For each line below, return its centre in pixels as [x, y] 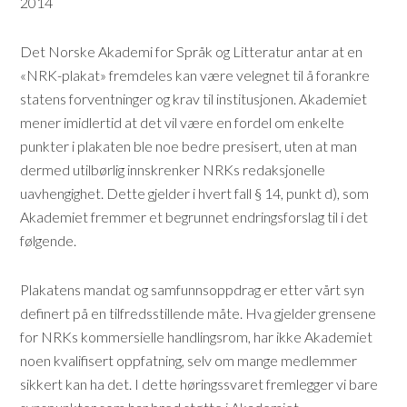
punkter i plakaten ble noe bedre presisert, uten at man [189, 146]
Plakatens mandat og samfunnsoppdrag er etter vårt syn [193, 289]
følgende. [49, 240]
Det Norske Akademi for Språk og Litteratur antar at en [192, 51]
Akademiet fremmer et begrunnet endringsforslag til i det [194, 217]
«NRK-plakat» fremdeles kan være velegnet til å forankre [195, 75]
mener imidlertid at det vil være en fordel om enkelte [183, 122]
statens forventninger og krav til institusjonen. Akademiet [194, 99]
